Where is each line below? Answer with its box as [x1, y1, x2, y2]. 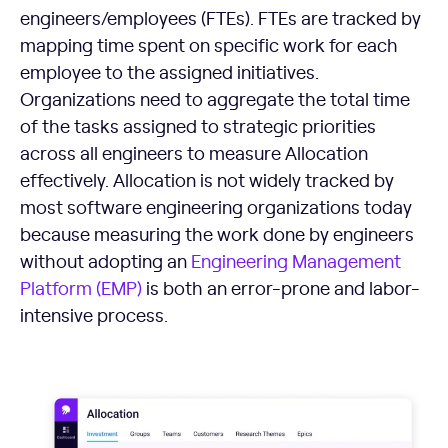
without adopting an [20, 248, 191, 274]
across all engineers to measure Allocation [20, 140, 368, 166]
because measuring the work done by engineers [20, 221, 414, 247]
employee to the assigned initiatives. [20, 59, 319, 85]
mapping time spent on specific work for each [20, 32, 398, 58]
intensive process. [20, 302, 168, 328]
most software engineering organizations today [20, 194, 412, 220]
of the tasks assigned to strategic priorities [20, 113, 376, 139]
